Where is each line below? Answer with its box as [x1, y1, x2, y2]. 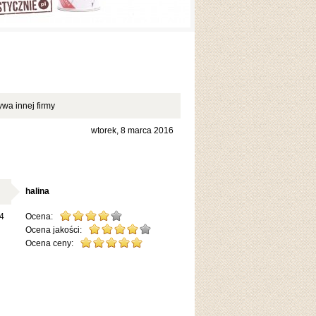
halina [25, 186, 49, 196]
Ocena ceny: [25, 238, 73, 248]
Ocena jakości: [25, 225, 82, 235]
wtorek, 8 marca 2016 [91, 126, 174, 135]
